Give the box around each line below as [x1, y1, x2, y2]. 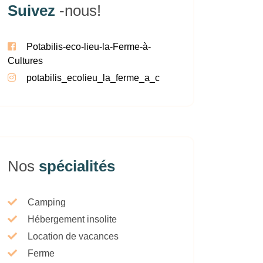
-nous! [59, 2, 101, 20]
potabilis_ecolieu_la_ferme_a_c [26, 73, 160, 83]
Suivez [8, 2, 59, 20]
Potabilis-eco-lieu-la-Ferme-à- [26, 42, 151, 52]
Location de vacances [28, 231, 119, 242]
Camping [28, 197, 66, 208]
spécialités [39, 157, 115, 176]
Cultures [8, 56, 43, 66]
